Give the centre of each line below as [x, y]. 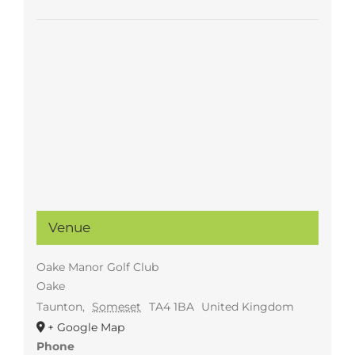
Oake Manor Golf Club [97, 267]
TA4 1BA [171, 307]
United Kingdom [248, 307]
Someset [117, 307]
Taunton [59, 307]
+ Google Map [86, 328]
